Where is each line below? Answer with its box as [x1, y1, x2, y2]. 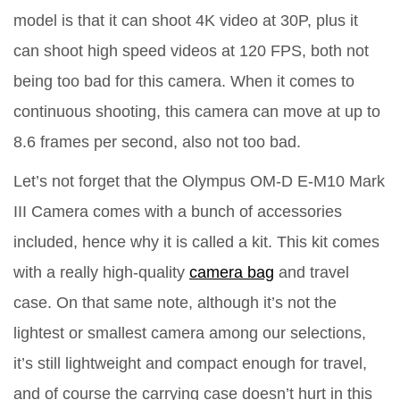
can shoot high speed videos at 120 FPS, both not [13, 42, 369, 61]
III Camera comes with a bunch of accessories [13, 203, 342, 221]
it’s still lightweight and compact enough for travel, [13, 354, 367, 373]
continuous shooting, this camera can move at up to [13, 103, 380, 121]
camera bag [189, 263, 274, 282]
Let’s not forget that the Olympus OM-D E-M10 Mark [13, 172, 385, 191]
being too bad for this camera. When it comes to [13, 72, 354, 91]
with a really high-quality [13, 263, 189, 282]
